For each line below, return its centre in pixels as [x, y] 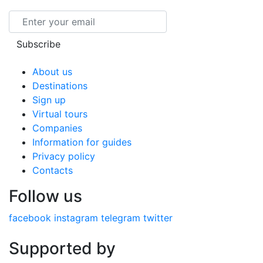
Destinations [60, 86]
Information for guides [82, 142]
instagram [76, 218]
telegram [121, 218]
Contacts [53, 171]
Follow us [45, 196]
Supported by [62, 249]
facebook [30, 218]
